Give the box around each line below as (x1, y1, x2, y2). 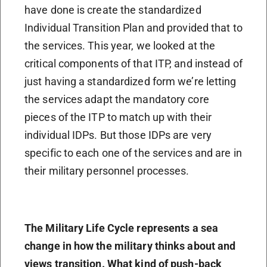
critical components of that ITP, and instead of (24, 57, 243, 70)
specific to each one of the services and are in (24, 146, 242, 159)
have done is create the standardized (24, 3, 201, 16)
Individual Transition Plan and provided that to (24, 21, 243, 34)
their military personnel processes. (24, 164, 190, 177)
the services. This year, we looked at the (24, 39, 216, 52)
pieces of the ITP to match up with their (24, 110, 212, 123)
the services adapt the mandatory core (24, 92, 209, 105)
